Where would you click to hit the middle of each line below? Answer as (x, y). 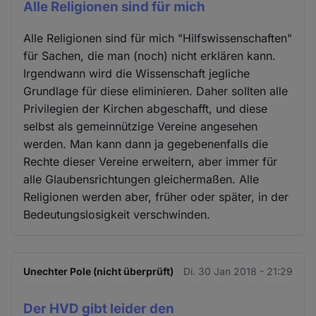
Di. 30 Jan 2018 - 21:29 (238, 272)
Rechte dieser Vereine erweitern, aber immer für (151, 162)
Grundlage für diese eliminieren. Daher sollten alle (156, 91)
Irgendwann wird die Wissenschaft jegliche (137, 74)
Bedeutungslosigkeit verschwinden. (117, 215)
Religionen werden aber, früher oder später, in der (156, 197)
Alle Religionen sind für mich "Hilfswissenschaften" (158, 38)
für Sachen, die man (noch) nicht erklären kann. (150, 56)
